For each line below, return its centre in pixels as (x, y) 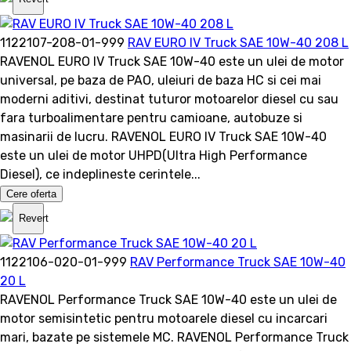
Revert (34, 219)
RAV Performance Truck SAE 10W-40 (238, 262)
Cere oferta (31, 194)
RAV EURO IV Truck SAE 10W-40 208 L (238, 42)
